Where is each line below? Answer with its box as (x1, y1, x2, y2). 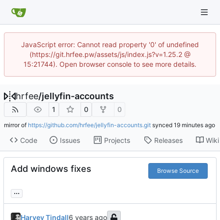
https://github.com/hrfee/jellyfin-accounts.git (28, 121, 151, 129)
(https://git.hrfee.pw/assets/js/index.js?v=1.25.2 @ (29, 50, 191, 58)
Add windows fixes (11, 164, 91, 174)
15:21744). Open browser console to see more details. (24, 60, 196, 68)
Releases (154, 136, 183, 144)
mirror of (4, 121, 28, 129)
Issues (59, 136, 80, 144)
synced (151, 121, 174, 129)
